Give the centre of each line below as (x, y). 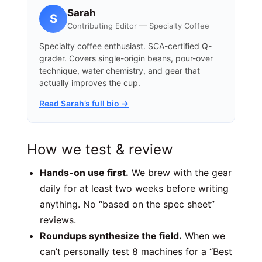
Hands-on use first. (84, 172)
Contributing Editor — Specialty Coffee (138, 25)
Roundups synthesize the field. (111, 235)
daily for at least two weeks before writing (134, 188)
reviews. (58, 220)
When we (204, 235)
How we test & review (100, 149)
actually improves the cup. (90, 82)
